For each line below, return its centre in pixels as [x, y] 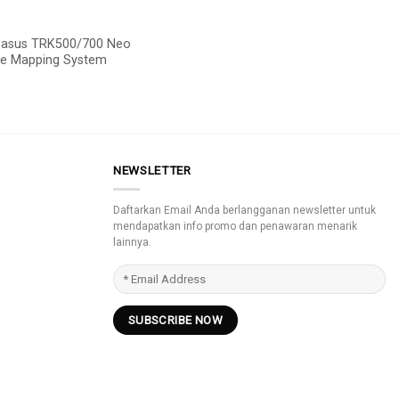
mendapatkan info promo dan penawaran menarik [235, 227]
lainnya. [132, 243]
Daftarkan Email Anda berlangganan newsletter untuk [244, 211]
